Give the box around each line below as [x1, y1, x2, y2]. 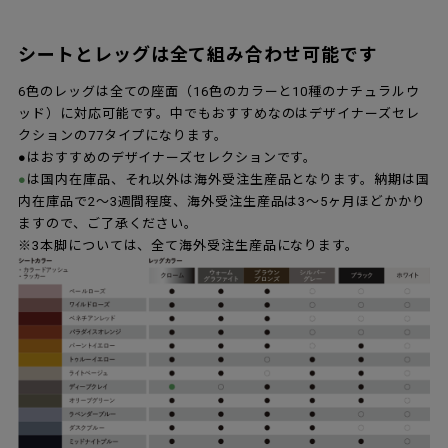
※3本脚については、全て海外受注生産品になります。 [18, 238, 359, 254]
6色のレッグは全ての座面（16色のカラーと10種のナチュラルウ [18, 84, 420, 100]
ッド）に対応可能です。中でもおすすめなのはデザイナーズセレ [18, 106, 420, 122]
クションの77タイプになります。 [18, 128, 228, 144]
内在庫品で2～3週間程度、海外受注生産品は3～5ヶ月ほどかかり [18, 194, 426, 210]
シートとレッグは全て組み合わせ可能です [18, 44, 378, 66]
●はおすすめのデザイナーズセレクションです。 [18, 150, 318, 166]
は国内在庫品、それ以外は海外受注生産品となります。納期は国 [27, 172, 430, 188]
